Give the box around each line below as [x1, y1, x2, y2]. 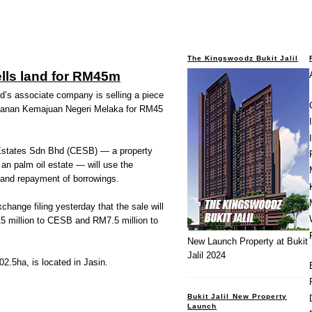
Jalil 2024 [187, 250, 226, 261]
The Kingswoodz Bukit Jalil [187, 54, 299, 62]
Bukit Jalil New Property [187, 292, 288, 300]
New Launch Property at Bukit [187, 236, 308, 247]
